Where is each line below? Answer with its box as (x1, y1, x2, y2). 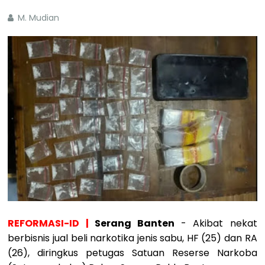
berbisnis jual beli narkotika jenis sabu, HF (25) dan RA (8, 231, 257, 245)
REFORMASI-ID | (8, 216, 89, 230)
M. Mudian (18, 11, 62, 24)
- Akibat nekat (174, 216, 257, 230)
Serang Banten (88, 216, 174, 230)
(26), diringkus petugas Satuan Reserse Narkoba (8, 245, 257, 260)
